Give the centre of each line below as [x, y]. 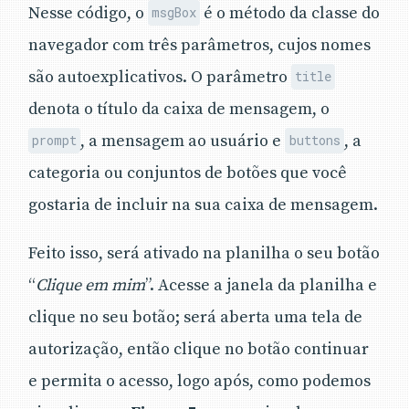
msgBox [174, 13]
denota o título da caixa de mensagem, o [179, 109]
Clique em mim [90, 285]
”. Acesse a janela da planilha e [261, 285]
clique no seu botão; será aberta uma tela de [195, 317]
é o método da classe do [290, 13]
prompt [55, 141]
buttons [315, 141]
